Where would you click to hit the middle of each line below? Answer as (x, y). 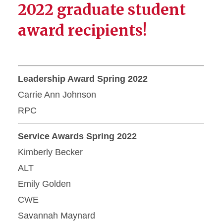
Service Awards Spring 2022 (77, 136)
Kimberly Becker (50, 152)
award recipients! (82, 30)
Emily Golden (44, 184)
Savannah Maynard (56, 216)
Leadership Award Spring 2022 (83, 79)
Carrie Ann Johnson (57, 95)
